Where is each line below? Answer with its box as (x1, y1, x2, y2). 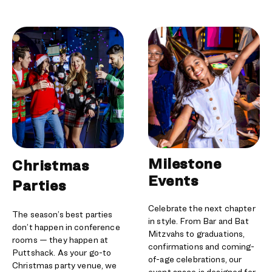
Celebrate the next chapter (148, 203, 256, 213)
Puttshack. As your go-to (12, 247, 112, 257)
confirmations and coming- (148, 241, 255, 251)
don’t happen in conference (12, 222, 120, 232)
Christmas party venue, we (12, 260, 117, 270)
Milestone (148, 155, 222, 172)
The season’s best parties (12, 209, 113, 219)
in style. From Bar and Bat (148, 216, 249, 226)
